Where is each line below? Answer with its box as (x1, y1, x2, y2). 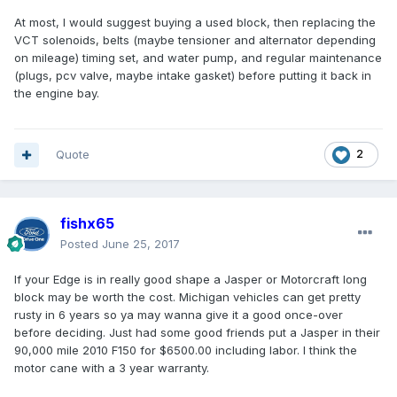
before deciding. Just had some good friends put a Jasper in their (14, 325, 380, 340)
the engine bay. (14, 86, 99, 101)
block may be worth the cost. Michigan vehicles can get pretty (14, 290, 361, 305)
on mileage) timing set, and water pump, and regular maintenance (14, 51, 382, 66)
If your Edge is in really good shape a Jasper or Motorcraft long (14, 272, 367, 287)
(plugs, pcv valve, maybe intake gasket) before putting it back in (14, 68, 371, 83)
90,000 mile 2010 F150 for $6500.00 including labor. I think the (14, 343, 357, 358)
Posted (60, 237, 102, 252)
